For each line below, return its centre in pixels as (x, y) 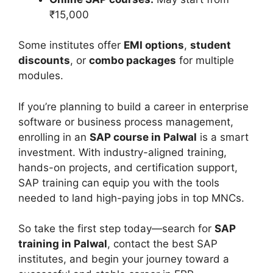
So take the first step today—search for (116, 229)
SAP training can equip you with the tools (119, 183)
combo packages (133, 61)
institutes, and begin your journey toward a (124, 259)
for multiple (205, 61)
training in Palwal (63, 244)
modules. (41, 76)
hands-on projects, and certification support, (128, 167)
